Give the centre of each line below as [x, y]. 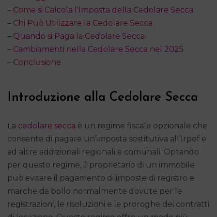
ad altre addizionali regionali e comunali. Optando [103, 152]
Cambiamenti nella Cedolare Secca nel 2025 [98, 49]
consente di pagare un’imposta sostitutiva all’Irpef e [107, 139]
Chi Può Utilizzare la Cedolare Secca [83, 23]
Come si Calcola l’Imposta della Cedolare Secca [103, 10]
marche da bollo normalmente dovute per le [95, 191]
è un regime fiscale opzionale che [141, 125]
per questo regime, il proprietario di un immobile [101, 165]
